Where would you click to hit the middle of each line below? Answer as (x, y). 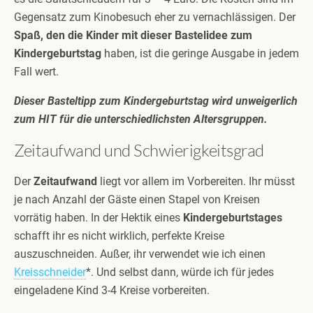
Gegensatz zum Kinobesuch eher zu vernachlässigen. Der (155, 17)
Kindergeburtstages (233, 218)
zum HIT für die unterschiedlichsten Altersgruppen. (141, 119)
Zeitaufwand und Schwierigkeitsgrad (139, 150)
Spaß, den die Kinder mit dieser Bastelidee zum (133, 35)
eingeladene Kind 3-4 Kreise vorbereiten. (112, 290)
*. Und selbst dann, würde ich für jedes (180, 272)
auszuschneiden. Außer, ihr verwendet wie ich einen (140, 254)
